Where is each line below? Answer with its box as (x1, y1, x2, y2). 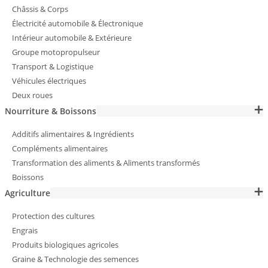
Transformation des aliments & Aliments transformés (12, 157, 200, 168)
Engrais (12, 224, 38, 236)
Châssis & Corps (12, 3, 68, 14)
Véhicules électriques (12, 75, 86, 86)
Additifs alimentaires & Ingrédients (12, 128, 134, 139)
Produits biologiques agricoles (12, 239, 118, 250)
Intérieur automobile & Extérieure (12, 32, 132, 43)
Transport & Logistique (12, 60, 93, 72)
